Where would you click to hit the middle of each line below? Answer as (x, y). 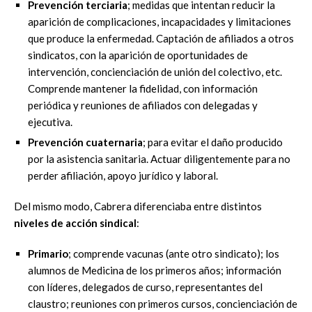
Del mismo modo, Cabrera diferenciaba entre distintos (138, 206)
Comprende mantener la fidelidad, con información (143, 88)
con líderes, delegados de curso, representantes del (145, 287)
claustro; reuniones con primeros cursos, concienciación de (163, 303)
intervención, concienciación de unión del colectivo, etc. (155, 71)
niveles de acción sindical (75, 223)
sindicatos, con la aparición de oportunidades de (138, 55)
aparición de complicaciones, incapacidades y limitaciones (159, 21)
